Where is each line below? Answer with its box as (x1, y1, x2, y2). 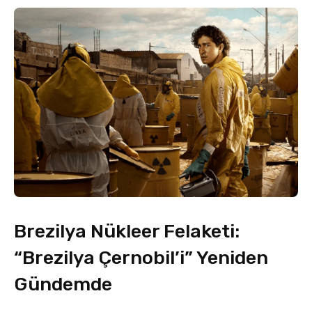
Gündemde (14, 272, 112, 295)
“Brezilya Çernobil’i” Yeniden (14, 246, 268, 269)
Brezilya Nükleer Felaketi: (14, 219, 240, 242)
